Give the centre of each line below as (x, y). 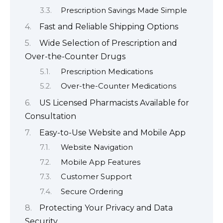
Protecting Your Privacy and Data (106, 208)
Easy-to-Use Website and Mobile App (112, 132)
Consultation (51, 116)
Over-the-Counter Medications (118, 86)
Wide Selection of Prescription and (108, 43)
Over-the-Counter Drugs (75, 57)
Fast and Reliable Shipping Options (109, 26)
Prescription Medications (107, 71)
